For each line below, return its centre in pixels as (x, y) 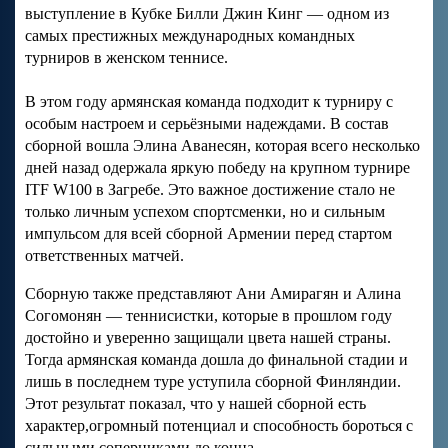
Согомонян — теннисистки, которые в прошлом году (208, 315)
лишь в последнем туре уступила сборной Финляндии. (213, 381)
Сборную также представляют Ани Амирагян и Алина (213, 293)
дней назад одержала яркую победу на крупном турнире (217, 167)
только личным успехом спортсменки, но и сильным (205, 211)
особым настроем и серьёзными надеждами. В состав (207, 123)
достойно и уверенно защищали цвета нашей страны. (208, 337)
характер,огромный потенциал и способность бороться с (219, 425)
